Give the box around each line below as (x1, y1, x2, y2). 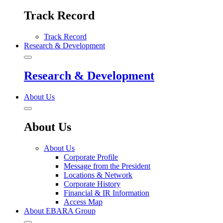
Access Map (64, 197, 103, 206)
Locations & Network (64, 170, 132, 179)
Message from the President (64, 161, 150, 170)
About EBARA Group (24, 206, 96, 215)
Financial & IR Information (64, 188, 149, 197)
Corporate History (64, 179, 120, 188)
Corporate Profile (64, 152, 118, 161)
